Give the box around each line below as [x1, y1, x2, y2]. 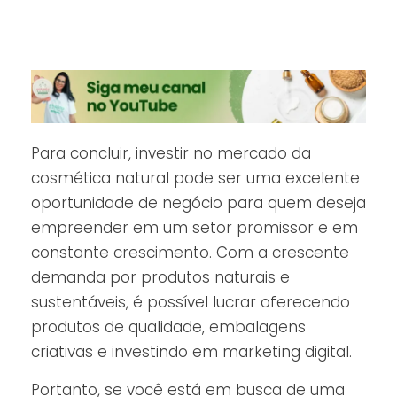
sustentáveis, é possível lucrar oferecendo [31, 292, 350, 314]
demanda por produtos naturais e [31, 267, 290, 289]
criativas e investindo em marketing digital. [31, 341, 352, 363]
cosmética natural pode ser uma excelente [31, 167, 360, 190]
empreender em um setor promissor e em [31, 217, 358, 239]
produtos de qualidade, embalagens [31, 316, 306, 339]
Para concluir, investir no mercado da [31, 143, 311, 165]
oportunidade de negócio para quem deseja [31, 192, 366, 214]
